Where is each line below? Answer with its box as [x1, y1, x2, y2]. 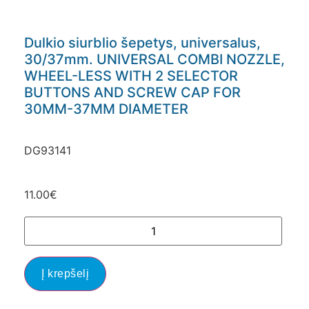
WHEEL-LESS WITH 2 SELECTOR [24, 67, 238, 84]
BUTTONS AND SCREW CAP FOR [24, 83, 241, 101]
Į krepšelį [41, 267, 89, 279]
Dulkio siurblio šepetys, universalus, [24, 34, 261, 51]
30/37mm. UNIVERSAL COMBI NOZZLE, [24, 50, 285, 68]
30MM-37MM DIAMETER [24, 100, 188, 117]
